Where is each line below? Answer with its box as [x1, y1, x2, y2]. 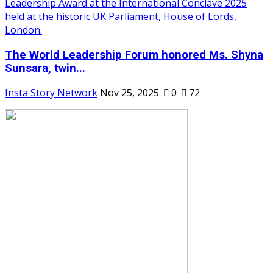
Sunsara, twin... [5, 61, 85, 75]
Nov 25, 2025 [100, 86, 159, 100]
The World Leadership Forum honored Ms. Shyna [5, 48, 263, 62]
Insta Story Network [5, 86, 97, 100]
